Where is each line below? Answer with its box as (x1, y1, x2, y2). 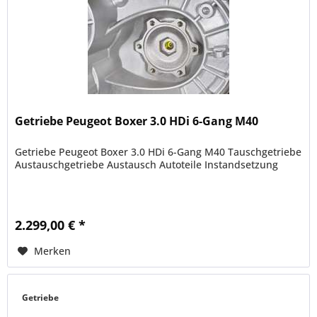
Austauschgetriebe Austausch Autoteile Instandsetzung (15, 158, 279, 172)
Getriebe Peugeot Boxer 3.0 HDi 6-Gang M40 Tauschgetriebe (15, 145, 302, 159)
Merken (34, 244, 71, 258)
